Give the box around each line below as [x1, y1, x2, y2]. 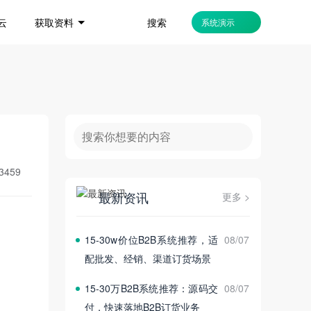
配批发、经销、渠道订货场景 [85, 251, 211, 266]
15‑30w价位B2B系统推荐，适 [85, 233, 218, 247]
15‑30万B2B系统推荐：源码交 [85, 281, 218, 296]
